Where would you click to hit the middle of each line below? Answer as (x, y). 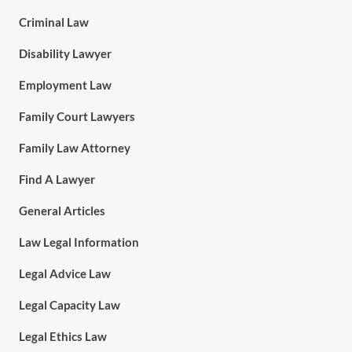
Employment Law (65, 85)
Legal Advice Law (64, 273)
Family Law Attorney (74, 148)
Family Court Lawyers (77, 116)
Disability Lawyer (65, 53)
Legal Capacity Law (69, 305)
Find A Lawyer (57, 179)
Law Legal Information (79, 242)
